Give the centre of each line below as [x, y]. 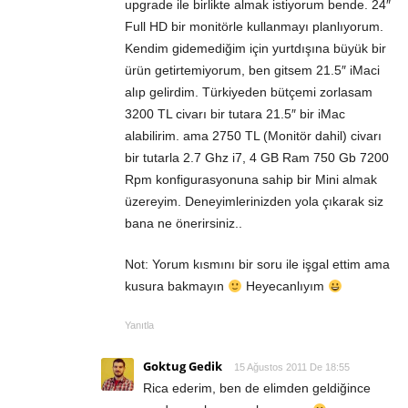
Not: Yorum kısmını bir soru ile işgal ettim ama [257, 265]
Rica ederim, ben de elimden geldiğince [257, 388]
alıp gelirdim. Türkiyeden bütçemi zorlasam [249, 92]
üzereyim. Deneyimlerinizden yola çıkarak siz [254, 202]
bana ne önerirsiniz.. [184, 224]
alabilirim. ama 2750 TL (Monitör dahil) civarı [253, 136]
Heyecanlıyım [285, 286]
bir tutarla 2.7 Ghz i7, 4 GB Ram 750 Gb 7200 [257, 158]
